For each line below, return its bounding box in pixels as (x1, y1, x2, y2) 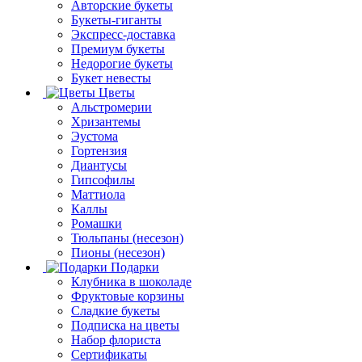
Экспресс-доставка (71, 27, 175, 41)
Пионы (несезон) (71, 245, 165, 259)
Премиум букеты (71, 41, 165, 56)
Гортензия (71, 143, 127, 158)
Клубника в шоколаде (71, 274, 192, 288)
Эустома (71, 128, 118, 143)
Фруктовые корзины (71, 288, 184, 303)
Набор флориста (71, 332, 161, 347)
